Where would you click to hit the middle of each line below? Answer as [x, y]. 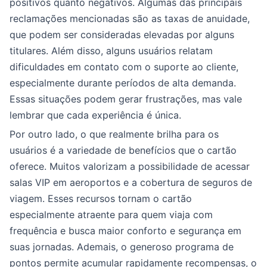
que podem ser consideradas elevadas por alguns [122, 35]
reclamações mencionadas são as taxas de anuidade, [130, 18]
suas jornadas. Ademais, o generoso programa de [122, 247]
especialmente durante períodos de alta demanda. [123, 83]
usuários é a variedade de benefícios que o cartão [123, 150]
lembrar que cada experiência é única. [95, 115]
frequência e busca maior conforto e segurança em [125, 231]
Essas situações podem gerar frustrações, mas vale [126, 99]
